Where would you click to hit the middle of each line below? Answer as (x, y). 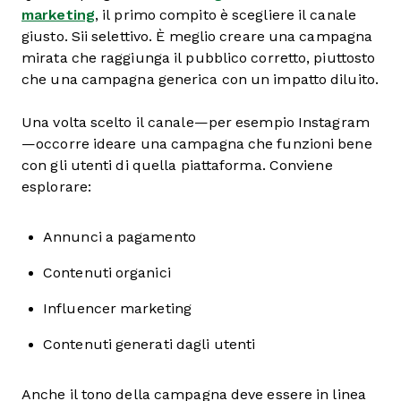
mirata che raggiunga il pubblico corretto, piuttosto (199, 58)
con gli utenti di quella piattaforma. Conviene (177, 166)
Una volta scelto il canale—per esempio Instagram (196, 123)
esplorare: (56, 187)
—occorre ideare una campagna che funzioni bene (197, 144)
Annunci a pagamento (119, 237)
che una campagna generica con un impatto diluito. (200, 80)
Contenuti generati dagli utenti (149, 345)
